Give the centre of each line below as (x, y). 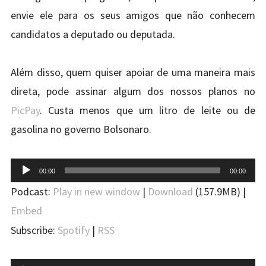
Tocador (28, 167)
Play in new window (96, 191)
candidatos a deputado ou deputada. (93, 34)
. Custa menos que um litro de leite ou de (148, 110)
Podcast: (31, 191)
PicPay (25, 110)
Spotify (73, 230)
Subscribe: (34, 230)
